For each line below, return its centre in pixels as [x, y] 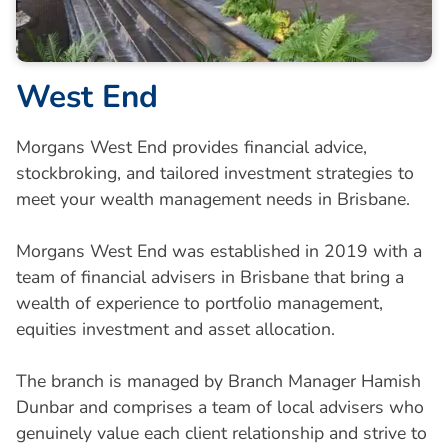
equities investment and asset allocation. [175, 329]
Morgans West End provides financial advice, [191, 147]
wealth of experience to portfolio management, [199, 303]
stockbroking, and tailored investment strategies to [214, 173]
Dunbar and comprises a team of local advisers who [219, 407]
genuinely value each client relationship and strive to [221, 433]
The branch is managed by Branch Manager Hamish [218, 381]
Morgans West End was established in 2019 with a [218, 251]
